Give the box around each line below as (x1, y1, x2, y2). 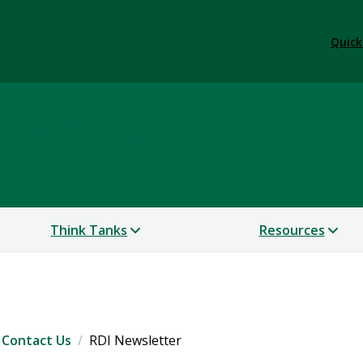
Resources (258, 221, 325, 240)
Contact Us (2, 331, 71, 350)
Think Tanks (50, 221, 128, 240)
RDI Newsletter (89, 331, 181, 350)
